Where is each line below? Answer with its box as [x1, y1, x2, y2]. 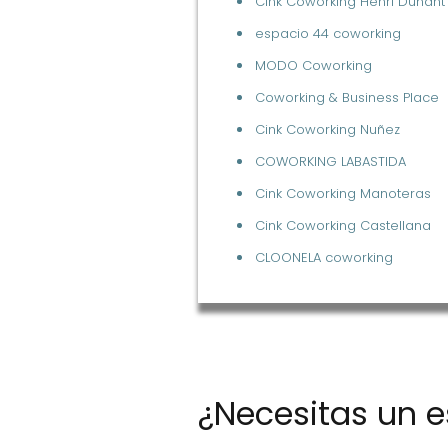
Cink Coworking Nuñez [255, 119, 400, 139]
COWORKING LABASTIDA [255, 151, 406, 171]
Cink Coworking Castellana [255, 215, 431, 235]
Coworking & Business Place [255, 87, 439, 107]
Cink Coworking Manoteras [255, 183, 431, 203]
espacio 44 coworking [255, 23, 401, 43]
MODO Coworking [255, 55, 372, 75]
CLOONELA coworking [255, 247, 393, 267]
